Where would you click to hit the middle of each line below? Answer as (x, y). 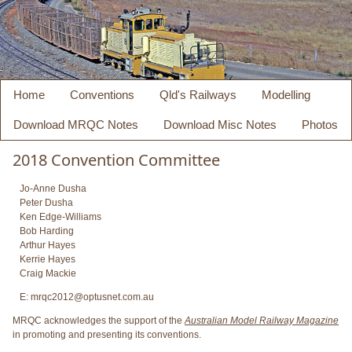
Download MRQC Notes (76, 124)
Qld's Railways (198, 94)
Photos (320, 124)
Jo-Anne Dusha (49, 188)
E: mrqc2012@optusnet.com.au (83, 297)
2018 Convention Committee (116, 159)
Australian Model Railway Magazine (262, 320)
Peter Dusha (43, 202)
